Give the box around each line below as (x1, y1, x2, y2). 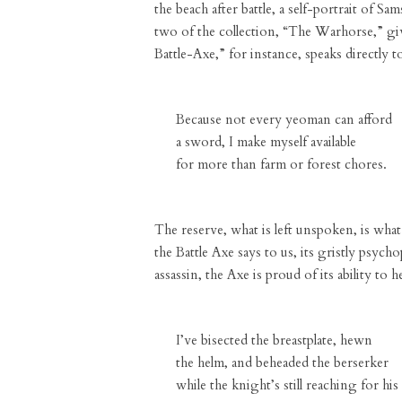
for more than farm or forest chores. (176, 155, 387, 173)
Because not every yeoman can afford (176, 110, 392, 128)
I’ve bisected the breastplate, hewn (176, 331, 372, 349)
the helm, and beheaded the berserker (176, 354, 389, 371)
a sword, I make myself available (176, 133, 356, 151)
